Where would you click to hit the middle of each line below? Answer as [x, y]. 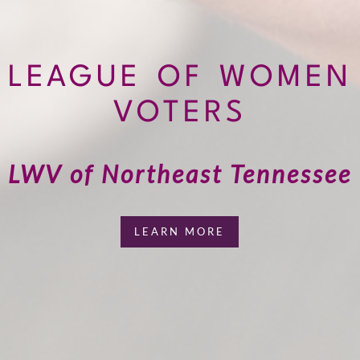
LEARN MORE [180, 231]
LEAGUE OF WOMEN [180, 78]
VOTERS [180, 114]
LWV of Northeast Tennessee [180, 174]
